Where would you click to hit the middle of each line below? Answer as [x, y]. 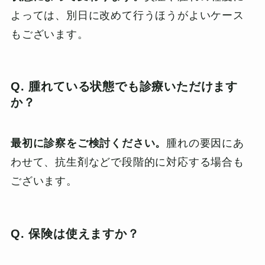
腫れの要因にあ [205, 143]
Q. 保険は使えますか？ [75, 233]
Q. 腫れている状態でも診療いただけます [124, 87]
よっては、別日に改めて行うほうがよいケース [127, 15]
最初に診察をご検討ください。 [88, 143]
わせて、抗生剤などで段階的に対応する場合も [127, 162]
